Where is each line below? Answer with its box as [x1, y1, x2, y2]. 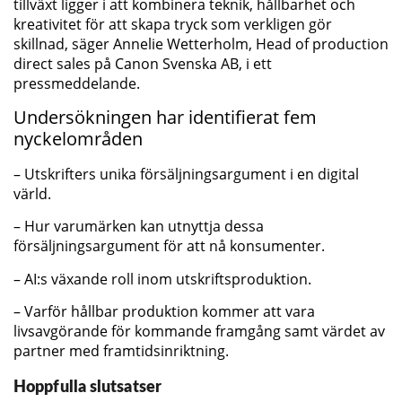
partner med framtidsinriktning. [13, 340, 229, 361]
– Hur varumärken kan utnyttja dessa [13, 216, 264, 237]
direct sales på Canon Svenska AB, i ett [13, 54, 272, 74]
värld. [13, 183, 51, 204]
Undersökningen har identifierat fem [13, 104, 317, 129]
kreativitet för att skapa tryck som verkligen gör [13, 14, 332, 35]
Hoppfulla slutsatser [13, 379, 162, 395]
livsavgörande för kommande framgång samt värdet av [13, 320, 385, 341]
